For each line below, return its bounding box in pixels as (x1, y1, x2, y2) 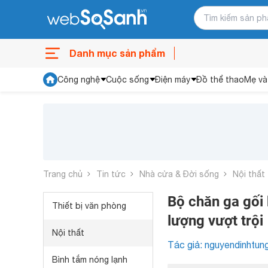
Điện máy (155, 75, 190, 84)
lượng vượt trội (167, 212, 263, 229)
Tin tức (96, 169, 126, 179)
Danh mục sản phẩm (69, 47, 165, 59)
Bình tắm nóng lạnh (52, 255, 127, 264)
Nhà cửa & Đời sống (139, 169, 219, 179)
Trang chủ (43, 169, 83, 179)
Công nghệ (57, 75, 100, 84)
